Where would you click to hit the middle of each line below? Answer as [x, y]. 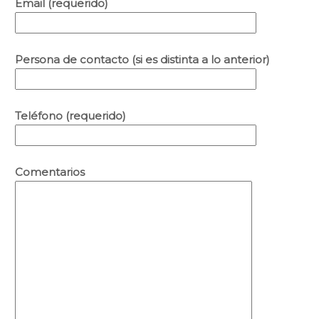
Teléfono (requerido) [70, 116]
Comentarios [50, 172]
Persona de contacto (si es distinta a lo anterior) [142, 60]
